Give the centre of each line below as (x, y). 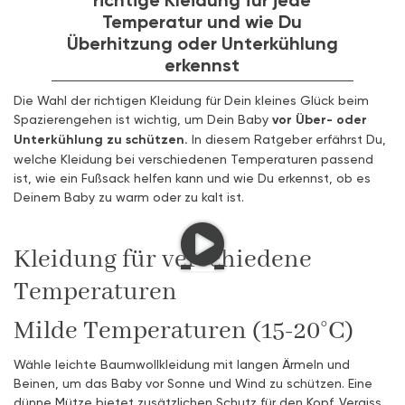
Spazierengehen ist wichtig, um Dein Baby (143, 119)
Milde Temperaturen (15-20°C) (184, 332)
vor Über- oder (320, 120)
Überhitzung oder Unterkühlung (202, 43)
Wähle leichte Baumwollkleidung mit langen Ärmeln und (182, 364)
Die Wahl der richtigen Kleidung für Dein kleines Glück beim (191, 100)
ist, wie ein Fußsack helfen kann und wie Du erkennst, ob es (192, 178)
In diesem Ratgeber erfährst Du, (287, 139)
